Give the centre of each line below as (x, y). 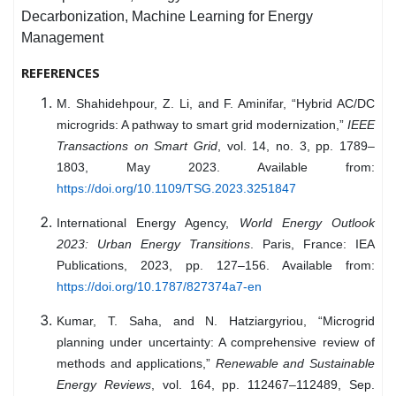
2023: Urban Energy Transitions (153, 244)
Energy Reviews (104, 385)
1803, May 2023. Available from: (216, 168)
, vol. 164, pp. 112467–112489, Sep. (263, 385)
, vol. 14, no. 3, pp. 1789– (296, 146)
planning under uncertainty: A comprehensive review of (216, 343)
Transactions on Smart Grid (137, 146)
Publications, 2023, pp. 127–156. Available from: (216, 266)
